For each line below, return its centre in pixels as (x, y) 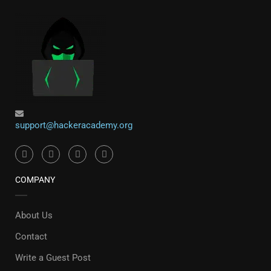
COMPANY (35, 180)
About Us (34, 215)
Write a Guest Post (53, 258)
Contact (31, 237)
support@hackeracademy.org (74, 125)
